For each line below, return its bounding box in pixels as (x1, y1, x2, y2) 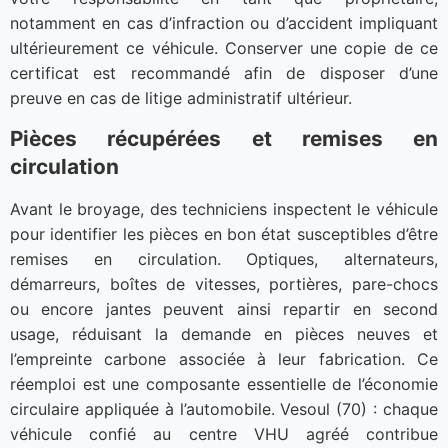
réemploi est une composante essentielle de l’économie (10, 374, 438, 395)
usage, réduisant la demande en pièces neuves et (10, 324, 438, 345)
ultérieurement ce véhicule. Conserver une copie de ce (10, 37, 438, 58)
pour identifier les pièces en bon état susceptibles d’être (10, 224, 438, 245)
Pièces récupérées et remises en (10, 126, 438, 152)
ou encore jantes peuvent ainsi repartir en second (10, 299, 438, 320)
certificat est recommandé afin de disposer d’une (10, 62, 438, 83)
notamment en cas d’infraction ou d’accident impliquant (10, 12, 438, 33)
